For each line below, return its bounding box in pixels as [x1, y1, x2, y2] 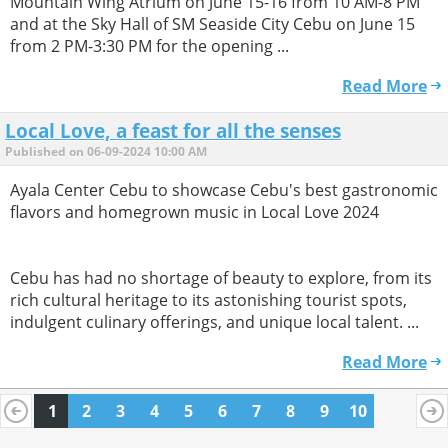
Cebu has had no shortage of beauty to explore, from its [10, 267, 432, 289]
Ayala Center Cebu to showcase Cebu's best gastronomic [10, 179, 438, 201]
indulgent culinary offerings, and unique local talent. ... [10, 311, 419, 333]
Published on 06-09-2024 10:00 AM [5, 142, 207, 160]
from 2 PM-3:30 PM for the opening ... [10, 34, 289, 57]
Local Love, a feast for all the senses [5, 117, 341, 143]
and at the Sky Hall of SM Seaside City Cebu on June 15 [10, 12, 415, 35]
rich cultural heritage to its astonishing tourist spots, [10, 289, 407, 311]
